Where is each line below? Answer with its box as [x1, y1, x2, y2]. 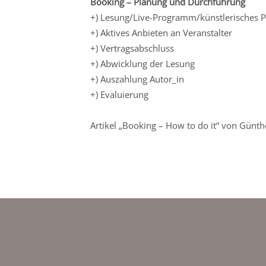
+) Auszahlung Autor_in [90, 73, 184, 85]
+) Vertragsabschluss [90, 42, 174, 55]
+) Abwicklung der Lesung [90, 58, 195, 70]
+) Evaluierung [90, 88, 148, 101]
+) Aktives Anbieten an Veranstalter [90, 27, 232, 39]
